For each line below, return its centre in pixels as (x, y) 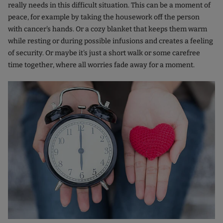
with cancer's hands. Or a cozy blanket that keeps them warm (108, 29)
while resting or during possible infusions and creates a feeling (111, 41)
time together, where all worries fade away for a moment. (101, 65)
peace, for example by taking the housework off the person (104, 17)
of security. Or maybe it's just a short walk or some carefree (104, 53)
